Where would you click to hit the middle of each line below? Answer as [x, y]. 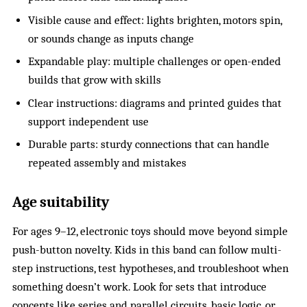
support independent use [88, 121]
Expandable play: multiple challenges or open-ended [154, 62]
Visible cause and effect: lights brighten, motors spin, [155, 20]
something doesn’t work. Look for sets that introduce [140, 286]
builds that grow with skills [94, 80]
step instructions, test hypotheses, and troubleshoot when [151, 268]
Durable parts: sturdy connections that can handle [148, 144]
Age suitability [61, 202]
